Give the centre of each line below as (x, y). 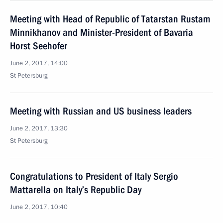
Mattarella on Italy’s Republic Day (76, 190)
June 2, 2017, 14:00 (39, 63)
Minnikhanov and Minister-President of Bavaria (102, 32)
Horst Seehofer (39, 46)
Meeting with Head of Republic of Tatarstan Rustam (110, 19)
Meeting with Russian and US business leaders (101, 111)
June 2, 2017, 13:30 (39, 128)
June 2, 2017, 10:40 (39, 207)
